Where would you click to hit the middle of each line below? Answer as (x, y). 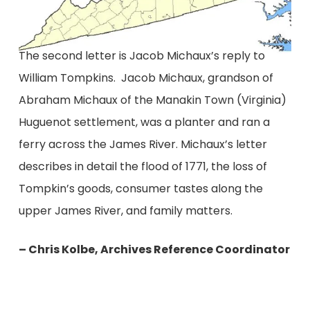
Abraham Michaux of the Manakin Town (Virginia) (152, 100)
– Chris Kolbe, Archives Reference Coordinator (154, 250)
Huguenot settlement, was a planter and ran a (144, 122)
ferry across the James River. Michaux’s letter (143, 145)
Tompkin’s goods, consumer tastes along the (140, 189)
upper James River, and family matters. (125, 211)
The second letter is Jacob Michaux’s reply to (142, 56)
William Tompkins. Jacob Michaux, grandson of (146, 78)
